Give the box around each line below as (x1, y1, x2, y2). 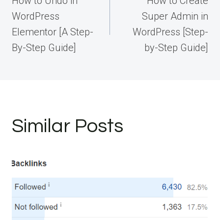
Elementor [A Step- (12, 26, 93, 38)
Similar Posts (12, 116, 123, 137)
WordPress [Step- (133, 26, 208, 38)
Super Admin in (142, 10, 208, 23)
